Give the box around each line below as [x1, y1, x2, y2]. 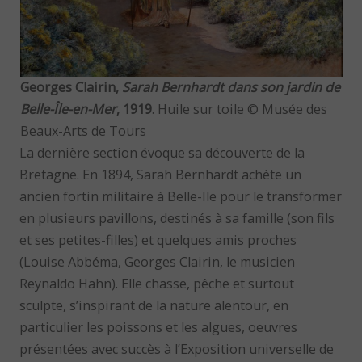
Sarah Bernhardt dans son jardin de [121, 78, 340, 96]
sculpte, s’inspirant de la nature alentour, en [19, 296, 289, 314]
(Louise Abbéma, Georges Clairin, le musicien [19, 252, 296, 271]
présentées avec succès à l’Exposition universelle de [19, 339, 335, 358]
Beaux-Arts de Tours [19, 121, 146, 140]
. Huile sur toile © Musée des [151, 99, 327, 118]
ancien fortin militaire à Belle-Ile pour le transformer [19, 187, 343, 205]
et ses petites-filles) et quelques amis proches [19, 230, 297, 249]
